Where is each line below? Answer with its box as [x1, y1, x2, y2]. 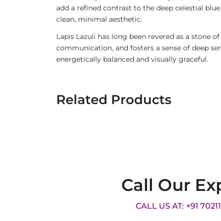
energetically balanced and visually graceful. [56, 55, 208, 64]
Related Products [56, 92, 171, 108]
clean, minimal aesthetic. [56, 15, 142, 24]
